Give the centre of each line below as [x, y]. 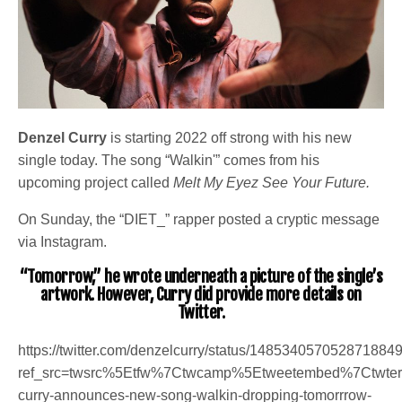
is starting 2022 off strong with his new [230, 138]
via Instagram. [63, 242]
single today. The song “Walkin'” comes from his [169, 161]
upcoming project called [96, 183]
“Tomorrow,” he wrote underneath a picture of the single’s [201, 277]
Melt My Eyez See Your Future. [275, 183]
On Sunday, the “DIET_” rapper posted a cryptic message [199, 220]
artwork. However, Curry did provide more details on [201, 295]
